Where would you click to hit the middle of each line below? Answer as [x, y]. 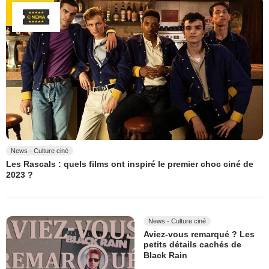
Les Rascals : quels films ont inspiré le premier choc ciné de [130, 164]
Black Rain [165, 255]
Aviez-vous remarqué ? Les [199, 234]
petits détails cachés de [192, 245]
